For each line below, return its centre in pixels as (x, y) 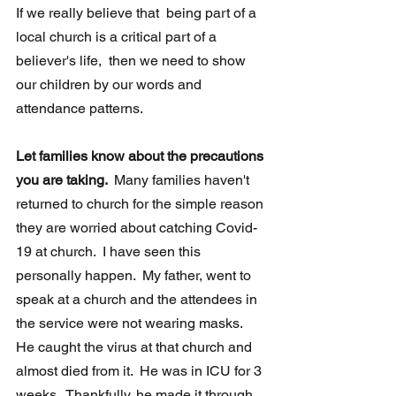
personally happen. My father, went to (135, 276)
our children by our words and (110, 85)
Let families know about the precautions (141, 156)
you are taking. (65, 180)
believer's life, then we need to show (133, 61)
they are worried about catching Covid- (137, 228)
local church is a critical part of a (118, 37)
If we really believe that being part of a (138, 13)
